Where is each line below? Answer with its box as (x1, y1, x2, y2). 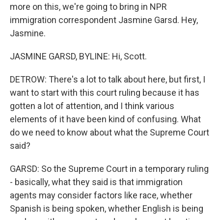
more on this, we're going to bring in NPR (10, 1, 167, 12)
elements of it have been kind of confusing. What (10, 114, 201, 124)
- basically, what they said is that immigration (10, 177, 183, 187)
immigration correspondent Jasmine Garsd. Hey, (10, 15, 198, 25)
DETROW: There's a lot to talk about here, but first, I (10, 74, 205, 84)
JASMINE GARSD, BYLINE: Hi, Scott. (10, 51, 147, 61)
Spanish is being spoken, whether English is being (10, 203, 203, 214)
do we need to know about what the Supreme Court (10, 127, 209, 137)
